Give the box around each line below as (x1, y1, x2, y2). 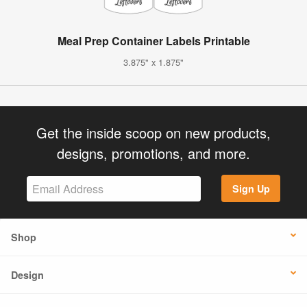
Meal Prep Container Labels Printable (57, 32, 250, 49)
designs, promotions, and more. (57, 143, 250, 163)
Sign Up (232, 182, 270, 196)
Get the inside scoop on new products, (36, 122, 271, 143)
